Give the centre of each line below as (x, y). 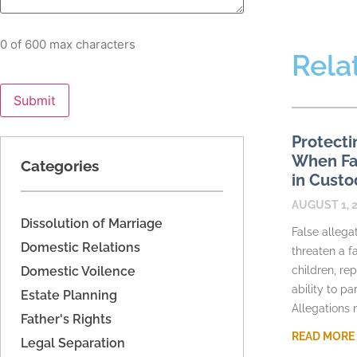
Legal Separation (73, 343)
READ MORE (323, 337)
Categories (60, 165)
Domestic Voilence (78, 271)
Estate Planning (69, 295)
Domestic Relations (80, 247)
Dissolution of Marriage (92, 223)
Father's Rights (66, 319)
